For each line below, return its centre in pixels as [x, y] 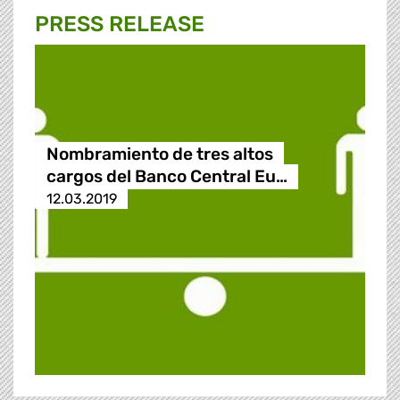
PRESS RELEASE [120, 25]
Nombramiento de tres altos [159, 154]
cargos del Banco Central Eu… [167, 177]
